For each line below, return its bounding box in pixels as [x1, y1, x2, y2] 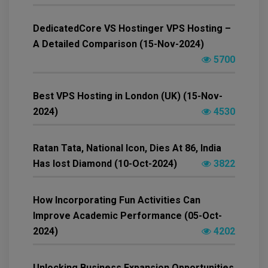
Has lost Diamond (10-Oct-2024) [33, 157, 177, 169]
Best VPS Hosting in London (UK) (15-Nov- [33, 90, 223, 102]
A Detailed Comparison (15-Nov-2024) [33, 38, 204, 50]
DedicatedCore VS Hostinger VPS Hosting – [33, 22, 231, 34]
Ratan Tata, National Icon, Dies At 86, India [33, 142, 221, 154]
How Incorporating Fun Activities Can [33, 194, 200, 206]
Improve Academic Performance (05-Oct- [33, 209, 222, 221]
